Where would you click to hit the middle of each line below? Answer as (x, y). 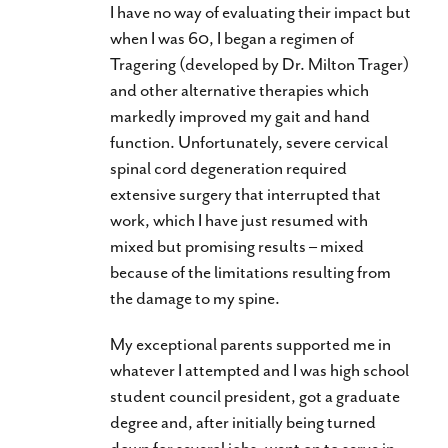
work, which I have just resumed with (239, 219)
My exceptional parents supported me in (250, 343)
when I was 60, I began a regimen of (232, 37)
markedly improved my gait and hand (240, 115)
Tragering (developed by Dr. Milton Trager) (259, 63)
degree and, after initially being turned (243, 421)
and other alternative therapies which (239, 89)
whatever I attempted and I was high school (259, 369)
